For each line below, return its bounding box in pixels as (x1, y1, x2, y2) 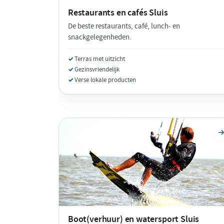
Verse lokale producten (74, 75, 136, 84)
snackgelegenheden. (68, 32, 131, 42)
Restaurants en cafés (68, 6, 149, 18)
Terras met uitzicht (74, 54, 125, 63)
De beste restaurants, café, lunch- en (68, 21, 180, 31)
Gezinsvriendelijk (74, 64, 119, 73)
